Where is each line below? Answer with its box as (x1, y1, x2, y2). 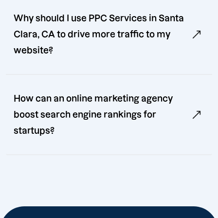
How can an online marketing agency (14, 94, 173, 104)
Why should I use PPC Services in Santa (14, 14, 184, 23)
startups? (14, 126, 54, 136)
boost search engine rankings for (14, 110, 156, 120)
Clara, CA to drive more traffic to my (14, 30, 170, 39)
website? (14, 46, 53, 55)
